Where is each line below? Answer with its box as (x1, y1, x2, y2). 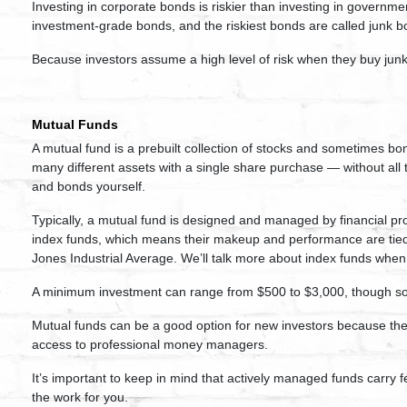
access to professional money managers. (32, 337, 268, 352)
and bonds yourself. (32, 179, 145, 194)
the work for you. (32, 390, 128, 404)
